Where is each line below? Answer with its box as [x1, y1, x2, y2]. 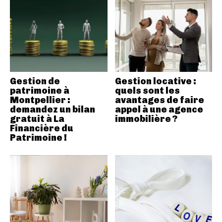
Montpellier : [10, 94, 70, 106]
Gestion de [10, 75, 60, 87]
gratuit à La [10, 113, 64, 124]
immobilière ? [114, 113, 177, 124]
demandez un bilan [10, 104, 95, 115]
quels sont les [114, 85, 180, 96]
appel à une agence [114, 104, 203, 115]
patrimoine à [10, 85, 69, 96]
